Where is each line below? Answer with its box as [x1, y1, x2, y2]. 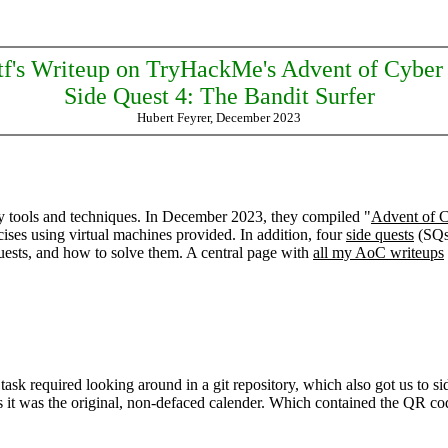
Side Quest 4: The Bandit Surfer [63, 83, 375, 109]
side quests [346, 226, 414, 243]
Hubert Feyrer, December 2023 [137, 110, 301, 125]
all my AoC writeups [313, 244, 444, 261]
